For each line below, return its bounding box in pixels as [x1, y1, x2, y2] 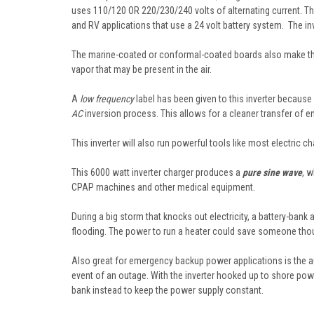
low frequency [80, 93, 134, 104]
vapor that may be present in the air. [71, 63, 212, 75]
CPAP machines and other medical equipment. [71, 181, 255, 193]
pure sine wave [243, 166, 302, 178]
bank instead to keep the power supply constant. [71, 284, 264, 296]
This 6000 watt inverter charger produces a [71, 166, 243, 178]
